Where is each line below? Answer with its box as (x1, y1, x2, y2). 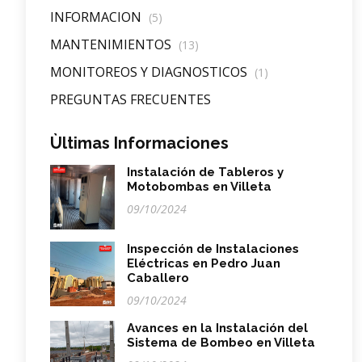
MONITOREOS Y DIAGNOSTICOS (50, 63, 250, 82)
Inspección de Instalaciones (127, 242, 299, 257)
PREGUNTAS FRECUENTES (50, 90, 211, 109)
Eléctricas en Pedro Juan (127, 256, 280, 271)
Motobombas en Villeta (127, 179, 271, 195)
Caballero (127, 271, 189, 286)
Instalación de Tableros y (127, 165, 284, 180)
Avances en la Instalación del (127, 321, 308, 336)
